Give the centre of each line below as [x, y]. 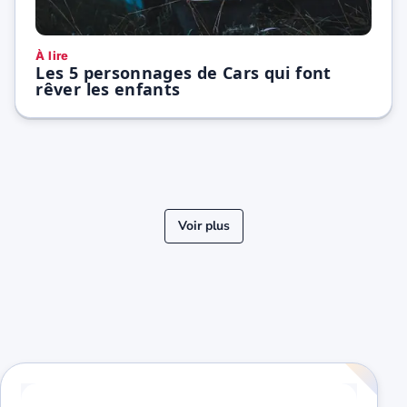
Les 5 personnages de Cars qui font [184, 73]
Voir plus [203, 225]
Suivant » [298, 243]
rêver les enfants [108, 89]
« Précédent [210, 243]
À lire [52, 55]
